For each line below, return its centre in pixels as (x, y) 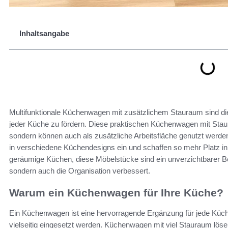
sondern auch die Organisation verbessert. (80, 171)
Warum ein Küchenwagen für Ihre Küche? (116, 193)
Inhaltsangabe (44, 33)
